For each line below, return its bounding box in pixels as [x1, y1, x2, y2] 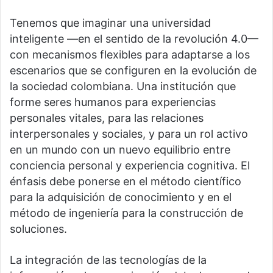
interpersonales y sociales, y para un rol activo [10, 127, 248, 141]
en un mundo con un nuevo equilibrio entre [10, 143, 230, 157]
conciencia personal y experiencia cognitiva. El [10, 159, 250, 172]
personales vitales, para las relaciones [10, 112, 204, 125]
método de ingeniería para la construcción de [10, 207, 243, 220]
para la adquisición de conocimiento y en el [10, 191, 232, 204]
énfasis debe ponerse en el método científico [10, 175, 241, 188]
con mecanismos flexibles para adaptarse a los [10, 48, 250, 62]
